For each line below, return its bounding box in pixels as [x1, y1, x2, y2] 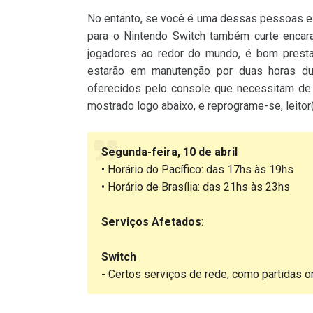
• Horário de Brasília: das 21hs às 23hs [101, 180, 290, 194]
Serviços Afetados [101, 215, 201, 229]
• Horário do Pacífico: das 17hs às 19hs [101, 163, 293, 177]
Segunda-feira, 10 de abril [101, 145, 238, 159]
